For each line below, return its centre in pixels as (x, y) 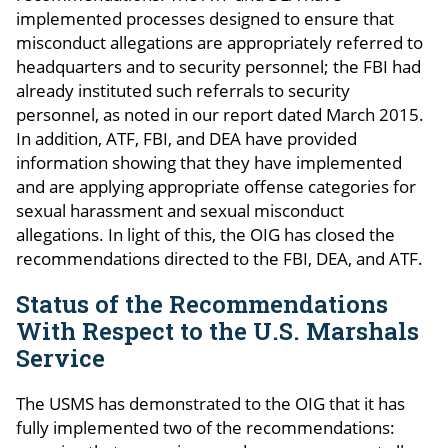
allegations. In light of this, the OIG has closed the (205, 234)
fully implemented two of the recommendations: (205, 427)
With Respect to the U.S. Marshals (217, 330)
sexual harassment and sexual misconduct (180, 210)
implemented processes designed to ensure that (205, 18)
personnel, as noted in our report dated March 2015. (220, 114)
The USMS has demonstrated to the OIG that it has (210, 403)
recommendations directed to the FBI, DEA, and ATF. (219, 258)
